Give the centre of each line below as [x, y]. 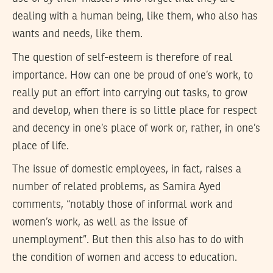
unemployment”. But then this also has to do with [128, 240]
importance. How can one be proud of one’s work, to [133, 75]
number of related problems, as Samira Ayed [116, 187]
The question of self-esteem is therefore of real [122, 58]
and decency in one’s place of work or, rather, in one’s [136, 128]
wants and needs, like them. [77, 34]
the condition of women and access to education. [125, 258]
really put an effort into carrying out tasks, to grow [130, 93]
